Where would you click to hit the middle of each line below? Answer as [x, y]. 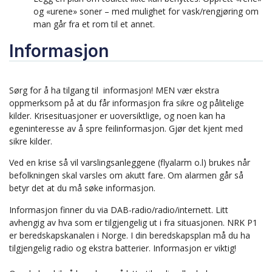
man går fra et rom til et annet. [95, 24]
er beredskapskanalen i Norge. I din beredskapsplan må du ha [130, 235]
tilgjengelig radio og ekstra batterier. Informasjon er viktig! [124, 248]
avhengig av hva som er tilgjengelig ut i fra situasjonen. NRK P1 [133, 222]
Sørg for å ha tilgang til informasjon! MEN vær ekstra [114, 90]
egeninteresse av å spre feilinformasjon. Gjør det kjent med [126, 129]
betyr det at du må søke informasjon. [83, 188]
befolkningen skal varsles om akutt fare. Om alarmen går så [126, 175]
